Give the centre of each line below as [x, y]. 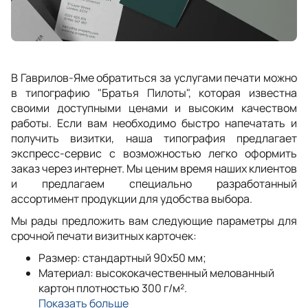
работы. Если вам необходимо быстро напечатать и [154, 123]
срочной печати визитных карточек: [104, 236]
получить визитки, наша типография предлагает [154, 139]
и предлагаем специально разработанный [154, 184]
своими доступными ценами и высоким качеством [154, 108]
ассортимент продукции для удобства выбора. [132, 199]
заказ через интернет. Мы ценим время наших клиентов [154, 169]
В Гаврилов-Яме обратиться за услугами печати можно [154, 78]
